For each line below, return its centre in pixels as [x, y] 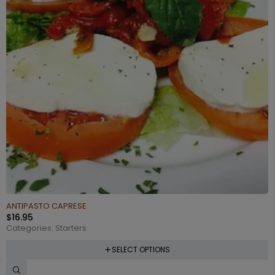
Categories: [31, 228]
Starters [71, 228]
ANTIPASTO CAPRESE [46, 206]
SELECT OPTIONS [141, 250]
